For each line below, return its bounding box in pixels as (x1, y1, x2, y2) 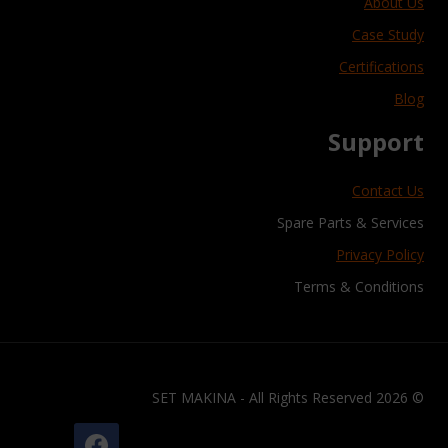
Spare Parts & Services (277, 213, 424, 233)
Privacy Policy (336, 245, 424, 265)
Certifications (339, 57, 424, 77)
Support (328, 125, 424, 159)
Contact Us (352, 181, 424, 201)
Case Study (352, 25, 424, 45)
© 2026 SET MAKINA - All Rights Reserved (408, 388, 424, 408)
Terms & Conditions (294, 277, 424, 297)
